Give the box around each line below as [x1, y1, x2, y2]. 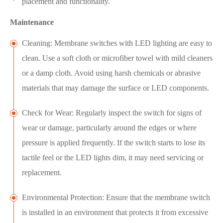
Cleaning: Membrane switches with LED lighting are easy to [22, 39, 212, 48]
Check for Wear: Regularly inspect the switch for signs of [22, 109, 202, 117]
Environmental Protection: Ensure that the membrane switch [22, 193, 210, 202]
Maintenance [10, 18, 54, 27]
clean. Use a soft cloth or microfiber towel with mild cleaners [22, 54, 213, 63]
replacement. [22, 168, 62, 177]
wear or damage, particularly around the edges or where [22, 123, 197, 132]
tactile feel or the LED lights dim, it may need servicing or [22, 153, 204, 162]
